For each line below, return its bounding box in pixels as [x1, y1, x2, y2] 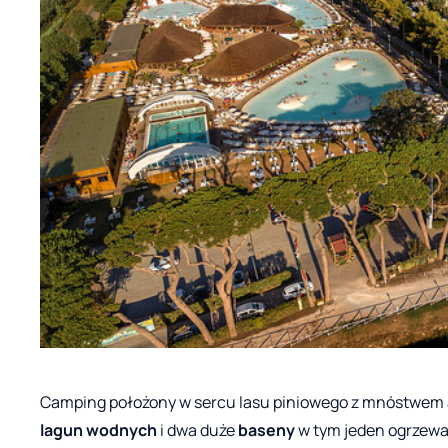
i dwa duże [157, 418, 238, 441]
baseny [238, 418, 295, 441]
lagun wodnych [40, 418, 157, 441]
